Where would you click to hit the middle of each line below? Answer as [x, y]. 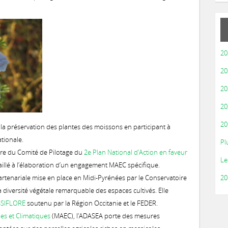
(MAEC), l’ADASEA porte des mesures [105, 216]
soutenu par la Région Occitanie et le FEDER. [92, 203]
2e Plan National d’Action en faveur [136, 152]
